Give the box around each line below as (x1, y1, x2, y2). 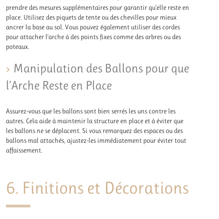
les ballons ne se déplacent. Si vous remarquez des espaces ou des (6, 127, 183, 135)
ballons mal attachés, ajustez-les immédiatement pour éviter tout (6, 136, 187, 145)
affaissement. (6, 146, 43, 154)
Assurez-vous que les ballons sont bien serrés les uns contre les (6, 107, 176, 115)
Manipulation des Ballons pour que (13, 61, 190, 76)
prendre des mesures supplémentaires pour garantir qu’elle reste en (6, 3, 190, 11)
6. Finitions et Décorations (6, 177, 189, 197)
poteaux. (6, 42, 30, 50)
